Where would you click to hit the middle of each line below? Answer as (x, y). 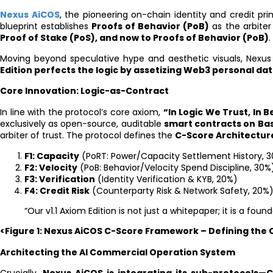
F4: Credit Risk (57, 191)
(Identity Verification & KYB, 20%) (166, 179)
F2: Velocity (51, 168)
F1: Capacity (52, 156)
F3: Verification (60, 179)
